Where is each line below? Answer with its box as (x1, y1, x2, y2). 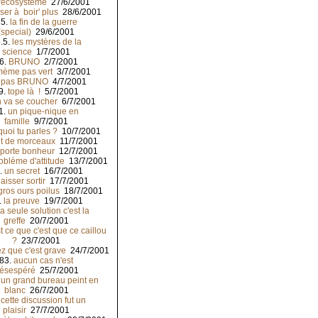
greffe (4, 216, 26, 226)
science (2, 47, 32, 57)
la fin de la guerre (9, 17, 77, 28)
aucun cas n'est (13, 256, 73, 266)
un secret (4, 166, 40, 177)
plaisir (3, 305, 26, 316)
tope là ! (8, 87, 40, 97)
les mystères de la (12, 37, 82, 48)
